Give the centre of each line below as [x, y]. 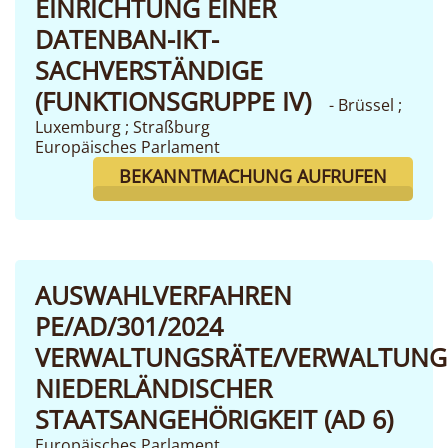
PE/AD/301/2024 [136, 326]
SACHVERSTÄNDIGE [149, 70]
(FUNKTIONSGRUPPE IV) [180, 101]
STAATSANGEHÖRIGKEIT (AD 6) [217, 419]
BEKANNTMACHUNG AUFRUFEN [253, 176]
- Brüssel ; [365, 105]
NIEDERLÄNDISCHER [153, 388]
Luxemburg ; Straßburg [122, 127]
